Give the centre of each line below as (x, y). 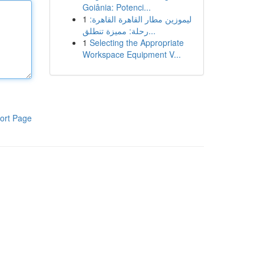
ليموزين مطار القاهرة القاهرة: (140, 19)
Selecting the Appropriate (136, 42)
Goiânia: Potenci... (116, 7)
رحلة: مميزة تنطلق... (152, 31)
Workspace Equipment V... (131, 54)
